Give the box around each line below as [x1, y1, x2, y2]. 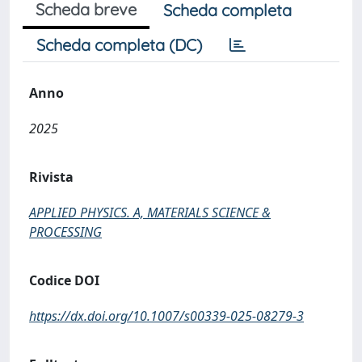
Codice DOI [29, 271, 99, 289]
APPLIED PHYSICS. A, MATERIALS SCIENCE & [29, 204, 271, 221]
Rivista [29, 168, 74, 186]
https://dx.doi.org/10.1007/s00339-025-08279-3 [29, 307, 304, 325]
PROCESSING [29, 223, 102, 241]
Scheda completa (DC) [36, 35, 202, 55]
